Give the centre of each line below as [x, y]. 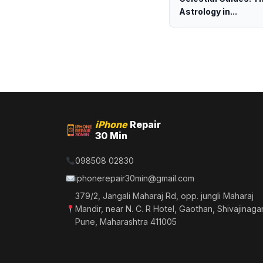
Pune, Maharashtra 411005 [126, 222]
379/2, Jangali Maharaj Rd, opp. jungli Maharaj [165, 196]
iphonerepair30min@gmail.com [135, 178]
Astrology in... [208, 11]
